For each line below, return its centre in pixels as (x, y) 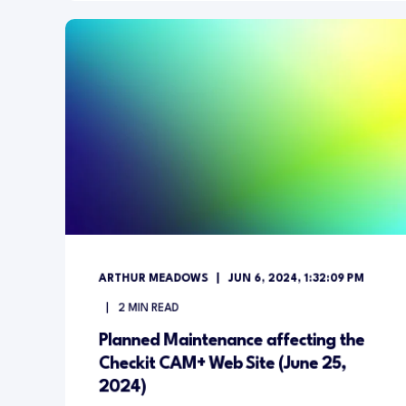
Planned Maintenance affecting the (231, 341)
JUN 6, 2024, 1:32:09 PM (296, 279)
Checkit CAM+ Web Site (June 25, (222, 364)
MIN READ (154, 309)
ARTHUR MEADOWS (154, 279)
